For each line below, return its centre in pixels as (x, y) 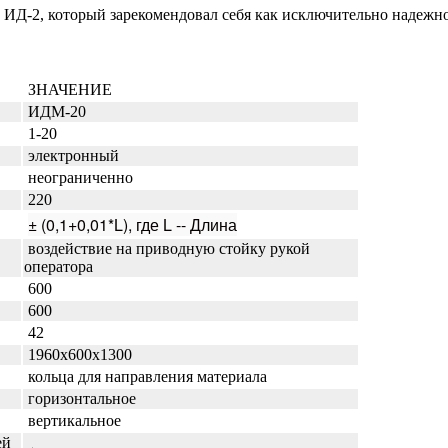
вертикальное (72, 420)
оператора (58, 266)
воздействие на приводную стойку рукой (167, 248)
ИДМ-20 (55, 111)
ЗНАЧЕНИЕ (68, 89)
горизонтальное (80, 398)
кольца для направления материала (145, 376)
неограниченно (78, 177)
